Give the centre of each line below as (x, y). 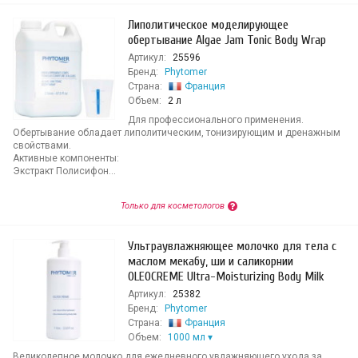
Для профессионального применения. (216, 120)
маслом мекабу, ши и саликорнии (211, 261)
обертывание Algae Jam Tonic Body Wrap (227, 40)
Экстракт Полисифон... (64, 171)
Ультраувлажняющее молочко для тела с (232, 246)
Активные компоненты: (66, 158)
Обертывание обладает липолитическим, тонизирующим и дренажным (177, 133)
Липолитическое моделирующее (208, 25)
